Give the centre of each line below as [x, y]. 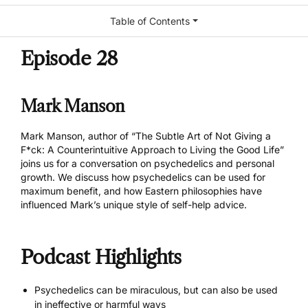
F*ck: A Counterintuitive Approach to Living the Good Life [150, 150]
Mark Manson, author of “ [78, 136]
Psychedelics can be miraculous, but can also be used [156, 289]
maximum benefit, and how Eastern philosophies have [141, 191]
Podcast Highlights [101, 257]
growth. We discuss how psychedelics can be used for [143, 177]
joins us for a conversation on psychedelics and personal [147, 164]
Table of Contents [150, 21]
